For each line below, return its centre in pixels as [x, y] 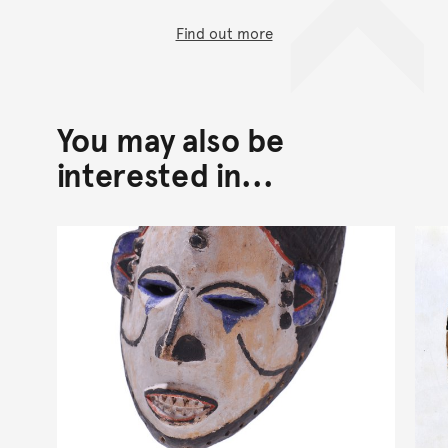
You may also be [170, 138]
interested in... [165, 173]
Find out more [224, 32]
